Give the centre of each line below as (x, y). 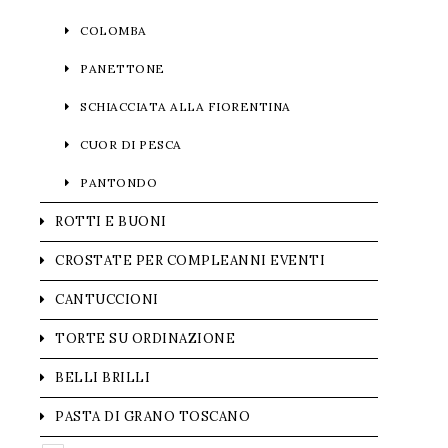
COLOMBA (113, 30)
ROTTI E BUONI (111, 221)
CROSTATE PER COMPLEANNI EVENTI (190, 260)
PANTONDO (118, 182)
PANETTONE (122, 68)
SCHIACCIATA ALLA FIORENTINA (185, 106)
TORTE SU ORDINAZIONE (145, 338)
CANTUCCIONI (107, 299)
